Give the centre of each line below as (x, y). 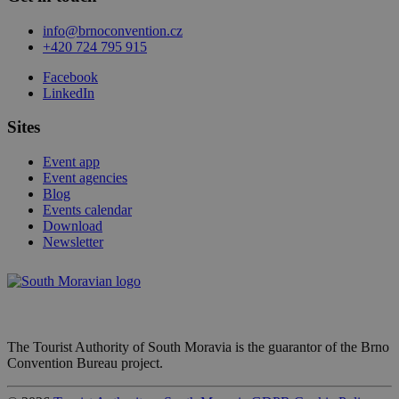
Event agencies (85, 178)
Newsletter (73, 242)
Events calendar (87, 210)
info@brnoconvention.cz (113, 30)
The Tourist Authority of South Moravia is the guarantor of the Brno (198, 347)
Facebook (70, 77)
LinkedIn (69, 93)
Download (73, 226)
